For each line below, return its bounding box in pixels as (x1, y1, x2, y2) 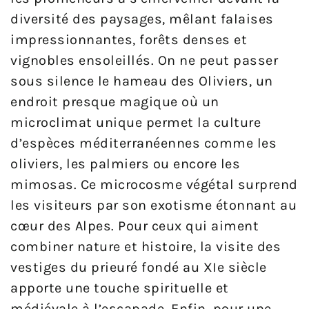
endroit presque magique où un (10, 94, 219, 110)
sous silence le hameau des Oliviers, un (10, 73, 273, 90)
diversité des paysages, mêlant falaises (10, 11, 274, 28)
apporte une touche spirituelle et (10, 280, 229, 297)
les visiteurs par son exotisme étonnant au (10, 197, 297, 214)
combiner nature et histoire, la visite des (10, 239, 281, 255)
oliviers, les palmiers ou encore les (10, 156, 240, 172)
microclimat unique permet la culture (10, 114, 261, 131)
